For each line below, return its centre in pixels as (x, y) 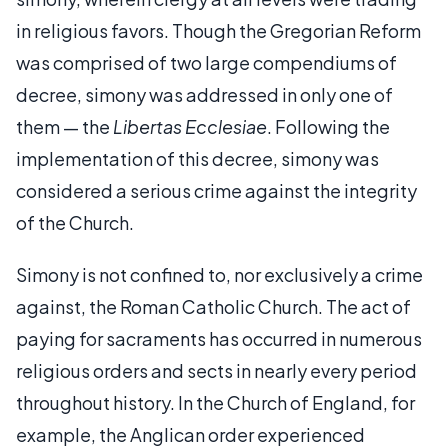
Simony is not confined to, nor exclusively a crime (219, 274)
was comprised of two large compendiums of (206, 62)
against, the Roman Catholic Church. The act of (213, 306)
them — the (64, 126)
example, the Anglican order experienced (190, 434)
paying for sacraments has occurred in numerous (219, 338)
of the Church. (75, 222)
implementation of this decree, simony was (197, 158)
